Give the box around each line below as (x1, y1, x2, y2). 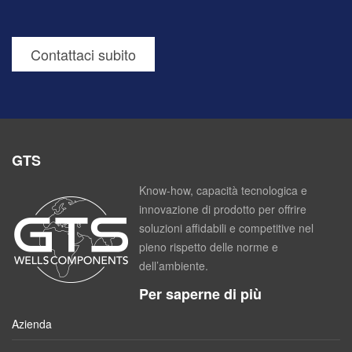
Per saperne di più (139, 284, 262, 305)
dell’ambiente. (139, 257, 208, 273)
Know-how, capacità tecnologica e (139, 181, 307, 198)
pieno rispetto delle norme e (139, 238, 278, 255)
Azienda (12, 315, 52, 332)
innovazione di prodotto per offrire (139, 200, 306, 217)
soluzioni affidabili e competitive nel (139, 219, 313, 236)
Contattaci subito (31, 44, 136, 65)
